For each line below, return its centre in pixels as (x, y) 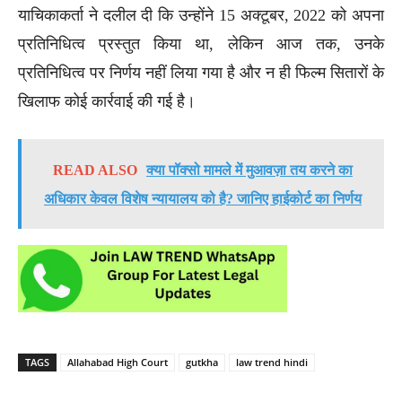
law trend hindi (272, 362)
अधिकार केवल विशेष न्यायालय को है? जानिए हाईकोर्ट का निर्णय (203, 198)
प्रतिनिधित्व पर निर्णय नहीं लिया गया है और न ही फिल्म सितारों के (201, 72)
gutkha (202, 362)
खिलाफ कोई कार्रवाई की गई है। (107, 101)
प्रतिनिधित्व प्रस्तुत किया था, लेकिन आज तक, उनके (201, 44)
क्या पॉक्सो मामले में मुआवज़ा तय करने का (249, 170)
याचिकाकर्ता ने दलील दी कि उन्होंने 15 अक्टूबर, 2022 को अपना (201, 15)
